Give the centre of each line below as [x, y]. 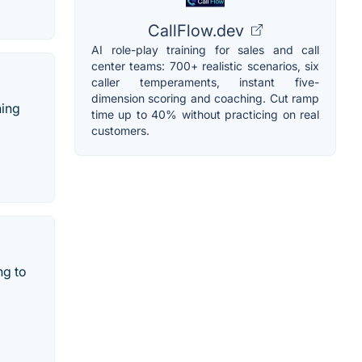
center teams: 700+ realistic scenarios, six [205, 65]
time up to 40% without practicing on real [205, 114]
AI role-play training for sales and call [205, 49]
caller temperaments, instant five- [205, 82]
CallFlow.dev [198, 30]
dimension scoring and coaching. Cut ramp [205, 98]
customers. [120, 130]
